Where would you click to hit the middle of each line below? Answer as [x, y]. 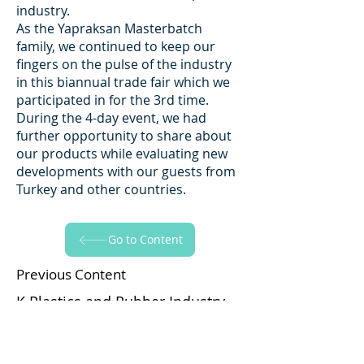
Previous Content [71, 274]
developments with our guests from [126, 171]
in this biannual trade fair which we [123, 82]
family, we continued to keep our [116, 46]
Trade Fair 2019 [68, 322]
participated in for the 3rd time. [113, 100]
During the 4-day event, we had [111, 118]
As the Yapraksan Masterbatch [109, 28]
